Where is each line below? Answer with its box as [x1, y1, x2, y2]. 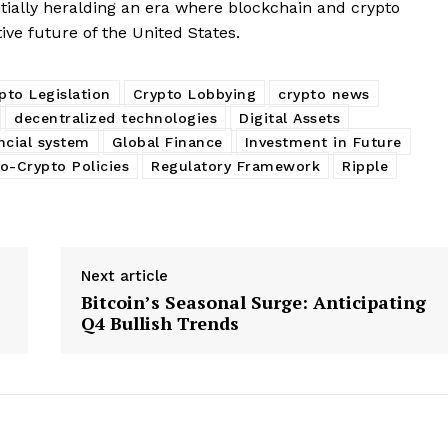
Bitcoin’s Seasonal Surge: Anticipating [80, 289, 426, 314]
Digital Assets [239, 109, 340, 126]
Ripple [342, 157, 388, 174]
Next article [80, 266, 168, 285]
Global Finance [111, 133, 223, 150]
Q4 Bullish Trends [80, 310, 239, 335]
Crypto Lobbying [132, 85, 256, 102]
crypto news [278, 85, 370, 102]
